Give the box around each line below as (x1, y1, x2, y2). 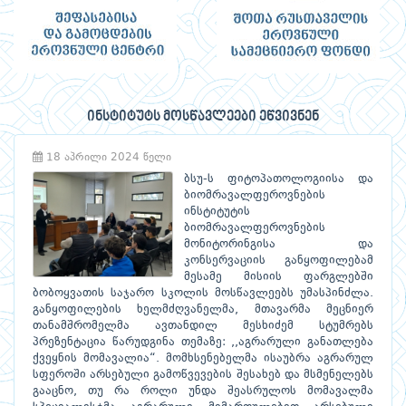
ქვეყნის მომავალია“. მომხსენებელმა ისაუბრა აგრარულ (33, 353, 373, 365)
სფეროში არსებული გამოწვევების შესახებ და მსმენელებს (33, 369, 373, 382)
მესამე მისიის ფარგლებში (184, 271, 373, 284)
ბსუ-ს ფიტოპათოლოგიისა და (184, 173, 373, 186)
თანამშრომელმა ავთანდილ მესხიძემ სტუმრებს (33, 320, 373, 333)
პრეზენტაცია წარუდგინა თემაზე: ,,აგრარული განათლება (33, 336, 373, 349)
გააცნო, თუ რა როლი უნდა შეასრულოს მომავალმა (33, 385, 373, 398)
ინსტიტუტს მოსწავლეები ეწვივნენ (87, 109, 319, 126)
